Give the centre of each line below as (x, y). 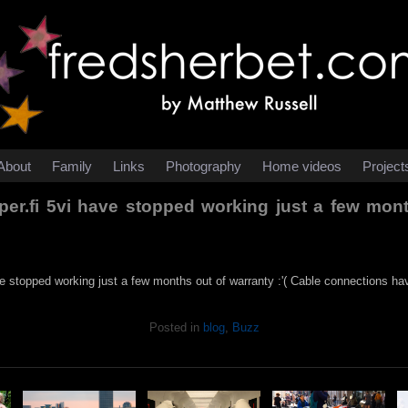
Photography (204, 166)
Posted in (176, 327)
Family (72, 166)
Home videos (302, 166)
